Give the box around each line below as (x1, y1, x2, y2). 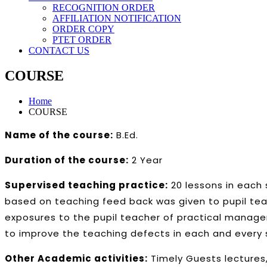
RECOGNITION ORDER (52, 2, 155, 13)
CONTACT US (29, 45, 89, 55)
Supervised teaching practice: (5, 178, 168, 191)
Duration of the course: (5, 153, 129, 166)
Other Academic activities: (5, 252, 148, 265)
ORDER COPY (52, 24, 114, 34)
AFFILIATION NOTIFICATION (52, 13, 181, 23)
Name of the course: (5, 128, 113, 141)
